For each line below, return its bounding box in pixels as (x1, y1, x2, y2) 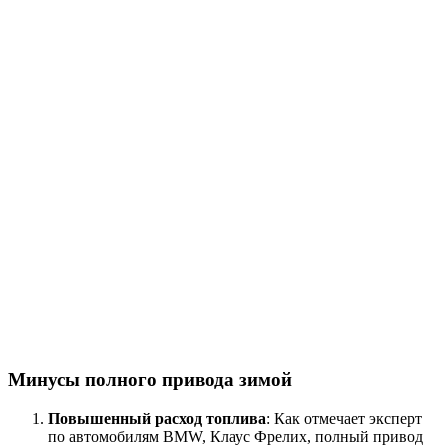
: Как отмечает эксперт (266, 409, 422, 427)
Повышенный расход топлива (48, 409, 266, 427)
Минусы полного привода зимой (8, 368, 292, 390)
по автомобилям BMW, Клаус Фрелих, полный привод (48, 427, 423, 445)
